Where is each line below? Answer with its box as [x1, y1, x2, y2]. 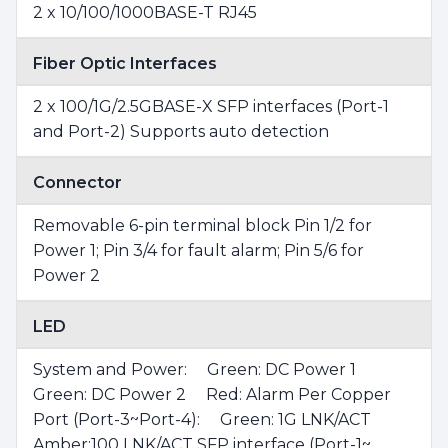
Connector [33, 172, 122, 192]
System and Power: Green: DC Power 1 [33, 359, 376, 379]
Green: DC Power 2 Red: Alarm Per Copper [33, 384, 391, 404]
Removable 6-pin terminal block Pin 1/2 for [33, 215, 372, 235]
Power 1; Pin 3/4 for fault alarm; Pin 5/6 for [33, 240, 364, 260]
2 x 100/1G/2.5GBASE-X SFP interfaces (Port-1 [33, 96, 389, 116]
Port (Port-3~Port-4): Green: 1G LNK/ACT [33, 409, 391, 429]
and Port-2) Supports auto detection [33, 121, 329, 141]
